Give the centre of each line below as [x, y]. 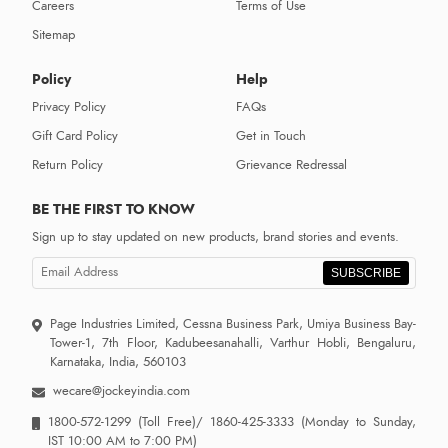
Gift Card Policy [75, 135]
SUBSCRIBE [366, 272]
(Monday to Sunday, [359, 422]
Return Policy [67, 164]
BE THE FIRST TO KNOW [113, 208]
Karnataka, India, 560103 [117, 361]
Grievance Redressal [291, 164]
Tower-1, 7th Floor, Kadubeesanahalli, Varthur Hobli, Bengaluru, [232, 342]
